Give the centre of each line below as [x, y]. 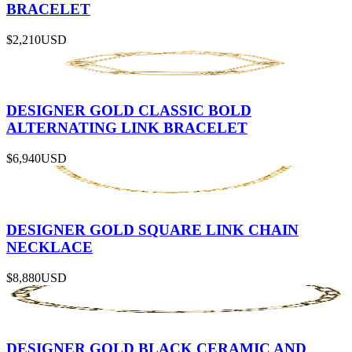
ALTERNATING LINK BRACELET [127, 128]
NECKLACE [49, 247]
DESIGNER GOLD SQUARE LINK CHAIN [152, 229]
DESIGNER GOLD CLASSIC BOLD [129, 111]
